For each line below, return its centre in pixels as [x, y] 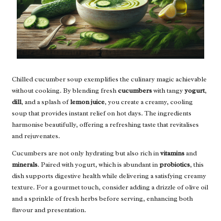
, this [197, 164]
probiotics [175, 164]
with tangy [168, 90]
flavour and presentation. [49, 210]
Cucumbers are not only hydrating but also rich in [86, 153]
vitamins [172, 153]
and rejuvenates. [36, 136]
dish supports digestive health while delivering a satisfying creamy [109, 176]
